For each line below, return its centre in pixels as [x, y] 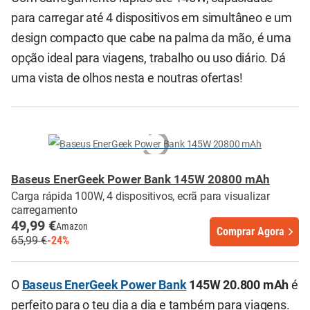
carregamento [44, 210]
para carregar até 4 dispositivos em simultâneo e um [152, 18]
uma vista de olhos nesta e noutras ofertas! [127, 78]
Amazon [72, 226]
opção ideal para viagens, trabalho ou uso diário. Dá [148, 58]
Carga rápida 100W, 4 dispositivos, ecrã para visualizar [140, 196]
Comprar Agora [250, 232]
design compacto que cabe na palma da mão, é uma [151, 38]
